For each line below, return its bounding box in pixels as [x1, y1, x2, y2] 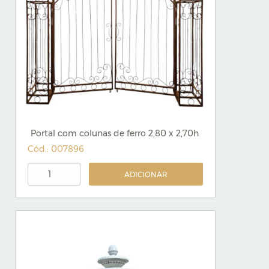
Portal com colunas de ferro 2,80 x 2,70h [31, 128, 199, 139]
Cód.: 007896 [28, 144, 84, 154]
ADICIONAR [124, 170, 168, 179]
